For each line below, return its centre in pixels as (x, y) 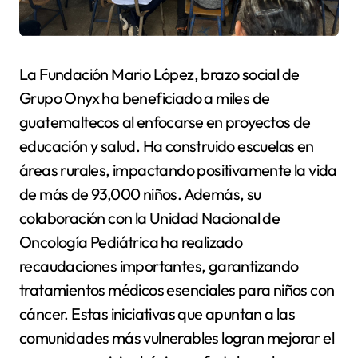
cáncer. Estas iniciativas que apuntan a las (157, 314)
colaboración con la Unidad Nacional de (150, 218)
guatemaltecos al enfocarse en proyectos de (165, 122)
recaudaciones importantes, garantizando (159, 266)
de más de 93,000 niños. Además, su (140, 194)
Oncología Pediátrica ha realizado (131, 242)
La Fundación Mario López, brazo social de (159, 74)
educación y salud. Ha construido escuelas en (167, 146)
